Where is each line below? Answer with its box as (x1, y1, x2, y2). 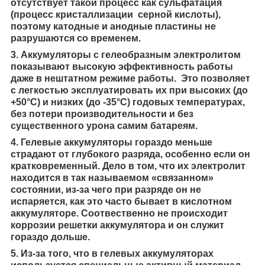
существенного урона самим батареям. (11, 120, 198, 131)
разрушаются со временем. (11, 33, 141, 43)
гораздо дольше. (11, 231, 90, 242)
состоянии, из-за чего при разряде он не (11, 184, 201, 195)
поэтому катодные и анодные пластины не (11, 21, 216, 31)
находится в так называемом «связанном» (11, 172, 214, 183)
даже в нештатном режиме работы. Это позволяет (11, 73, 250, 83)
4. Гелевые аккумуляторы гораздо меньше (11, 137, 212, 147)
